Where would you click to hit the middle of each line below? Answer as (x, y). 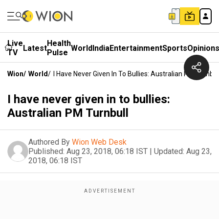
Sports (175, 48)
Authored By (49, 142)
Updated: (169, 151)
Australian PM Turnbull (68, 113)
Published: (46, 151)
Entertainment (136, 48)
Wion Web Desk (99, 142)
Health (59, 43)
